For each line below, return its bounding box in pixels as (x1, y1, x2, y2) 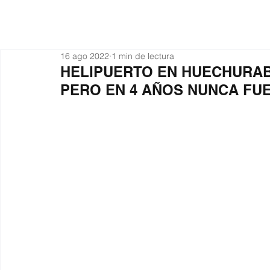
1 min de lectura (111, 50, 174, 61)
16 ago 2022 (60, 50, 109, 61)
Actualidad (144, 17, 199, 31)
